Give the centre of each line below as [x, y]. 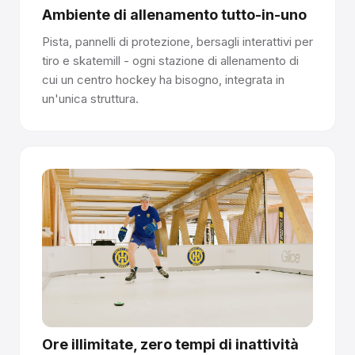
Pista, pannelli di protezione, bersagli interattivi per [177, 41]
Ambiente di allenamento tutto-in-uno [174, 14]
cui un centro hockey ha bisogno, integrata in [163, 79]
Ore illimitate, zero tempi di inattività [170, 344]
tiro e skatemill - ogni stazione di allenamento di [170, 60]
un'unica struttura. [90, 98]
